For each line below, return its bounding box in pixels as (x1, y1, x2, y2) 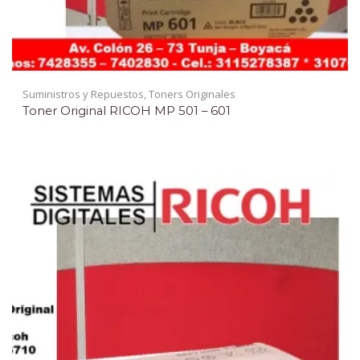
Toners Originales (149, 86, 235, 101)
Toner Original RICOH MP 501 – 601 (22, 103, 231, 118)
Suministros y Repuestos (22, 86, 144, 101)
